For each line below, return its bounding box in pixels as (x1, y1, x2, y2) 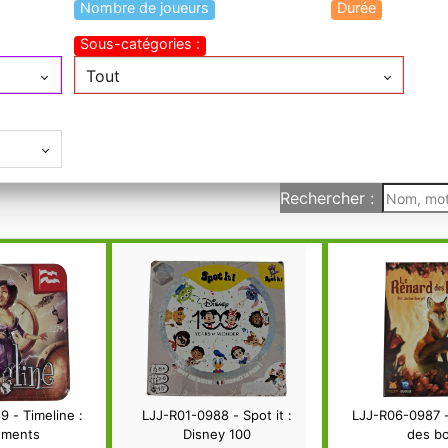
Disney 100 (183, 426, 251, 443)
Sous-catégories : (79, 35, 200, 53)
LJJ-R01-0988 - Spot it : (142, 407, 292, 424)
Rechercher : (280, 188, 374, 209)
